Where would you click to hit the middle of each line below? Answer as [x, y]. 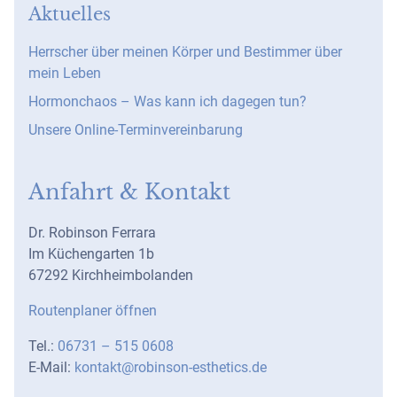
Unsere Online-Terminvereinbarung [136, 130]
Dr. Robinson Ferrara [92, 233]
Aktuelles [70, 14]
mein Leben [65, 73]
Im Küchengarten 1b [91, 254]
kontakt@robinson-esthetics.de [171, 367]
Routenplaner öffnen [93, 311]
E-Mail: [51, 367]
